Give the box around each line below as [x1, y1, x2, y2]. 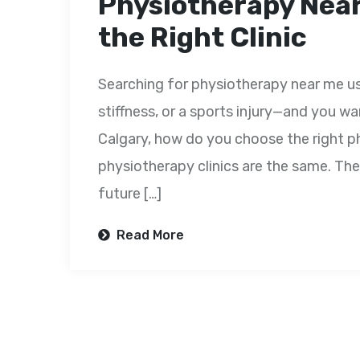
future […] [98, 184, 162, 202]
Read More [113, 227, 184, 243]
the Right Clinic [98, 20, 307, 54]
